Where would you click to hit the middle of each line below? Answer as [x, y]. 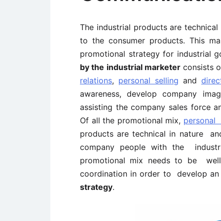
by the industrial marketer [130, 67]
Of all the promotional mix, [132, 120]
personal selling [148, 80]
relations [96, 80]
